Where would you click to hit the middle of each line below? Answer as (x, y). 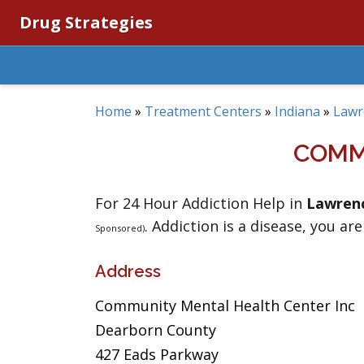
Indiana (297, 111)
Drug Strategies (86, 22)
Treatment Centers (203, 111)
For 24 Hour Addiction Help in (201, 203)
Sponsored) (120, 228)
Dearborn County (156, 330)
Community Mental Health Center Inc (225, 305)
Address (128, 271)
